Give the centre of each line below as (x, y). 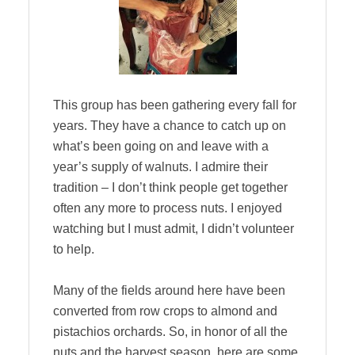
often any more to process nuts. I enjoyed (168, 208)
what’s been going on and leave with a (161, 146)
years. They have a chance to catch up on (170, 126)
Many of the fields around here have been (169, 290)
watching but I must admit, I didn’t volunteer (174, 229)
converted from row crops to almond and (165, 311)
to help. (74, 249)
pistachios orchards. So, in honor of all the (170, 332)
